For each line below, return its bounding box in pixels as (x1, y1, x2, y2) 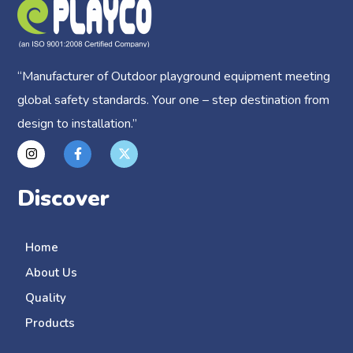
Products (25, 315, 76, 332)
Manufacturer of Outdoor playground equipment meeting (22, 67, 331, 85)
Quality (25, 290, 67, 307)
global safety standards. (17, 91, 153, 109)
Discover (17, 184, 110, 214)
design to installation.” (17, 114, 138, 132)
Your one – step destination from (152, 91, 330, 109)
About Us (25, 265, 78, 281)
